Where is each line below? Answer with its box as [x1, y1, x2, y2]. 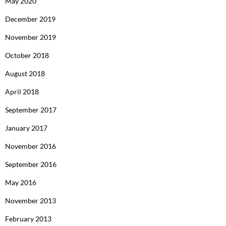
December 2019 [5, 14, 55, 23]
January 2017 [5, 123, 47, 132]
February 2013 [5, 214, 51, 223]
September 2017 [5, 105, 56, 114]
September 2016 [5, 159, 56, 168]
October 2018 [5, 50, 49, 60]
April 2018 [5, 87, 39, 96]
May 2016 [5, 178, 36, 187]
